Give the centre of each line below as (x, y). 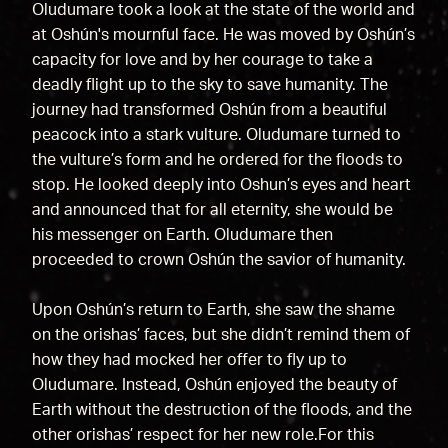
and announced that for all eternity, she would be (212, 209)
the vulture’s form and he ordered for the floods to (217, 159)
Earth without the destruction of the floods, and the (221, 409)
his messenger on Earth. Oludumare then (182, 234)
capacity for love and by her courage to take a (202, 59)
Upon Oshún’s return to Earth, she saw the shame (213, 309)
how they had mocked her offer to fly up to (189, 359)
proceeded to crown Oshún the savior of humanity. (220, 259)
